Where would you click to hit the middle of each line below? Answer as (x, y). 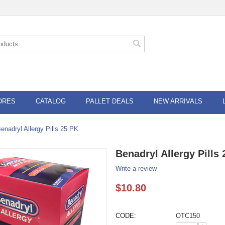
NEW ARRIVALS (178, 101)
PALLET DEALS (110, 101)
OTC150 (188, 216)
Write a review (136, 168)
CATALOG (51, 101)
